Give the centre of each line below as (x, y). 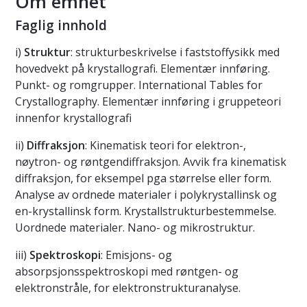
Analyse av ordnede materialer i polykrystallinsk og (146, 195)
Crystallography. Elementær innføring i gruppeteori (148, 102)
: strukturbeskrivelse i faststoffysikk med (175, 52)
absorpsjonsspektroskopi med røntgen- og (127, 272)
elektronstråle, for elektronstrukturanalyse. (128, 288)
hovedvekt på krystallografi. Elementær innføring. (143, 69)
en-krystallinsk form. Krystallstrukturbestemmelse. (146, 211)
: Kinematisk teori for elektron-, (165, 146)
